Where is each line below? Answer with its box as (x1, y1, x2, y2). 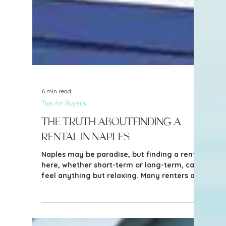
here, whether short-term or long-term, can (41, 207, 199, 216)
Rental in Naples (41, 178, 130, 189)
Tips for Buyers (41, 146, 86, 154)
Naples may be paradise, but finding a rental (41, 196, 202, 205)
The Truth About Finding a (41, 162, 181, 174)
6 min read (41, 133, 71, 141)
